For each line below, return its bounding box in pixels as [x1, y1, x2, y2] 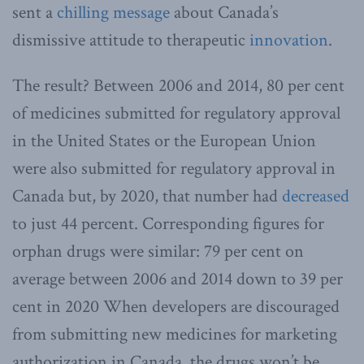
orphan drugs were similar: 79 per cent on [12, 239, 304, 263]
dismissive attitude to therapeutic [12, 28, 249, 52]
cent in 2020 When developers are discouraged [12, 294, 340, 318]
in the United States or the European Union [12, 128, 316, 153]
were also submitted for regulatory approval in [12, 156, 336, 180]
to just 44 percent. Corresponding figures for [12, 211, 324, 236]
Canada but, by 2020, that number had [12, 184, 282, 208]
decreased [282, 184, 349, 208]
